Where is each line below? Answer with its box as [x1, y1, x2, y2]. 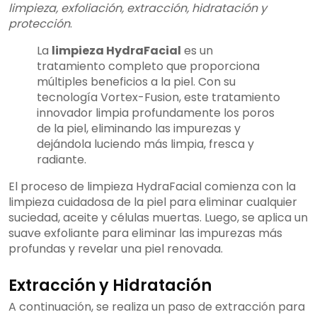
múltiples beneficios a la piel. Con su [37, 74, 236, 91]
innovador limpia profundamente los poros [37, 105, 275, 122]
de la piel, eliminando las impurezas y [37, 120, 241, 137]
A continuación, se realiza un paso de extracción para [8, 299, 305, 316]
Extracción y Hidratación [8, 274, 212, 297]
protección [8, 16, 70, 33]
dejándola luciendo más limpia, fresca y [37, 136, 254, 153]
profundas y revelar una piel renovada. [8, 241, 223, 258]
